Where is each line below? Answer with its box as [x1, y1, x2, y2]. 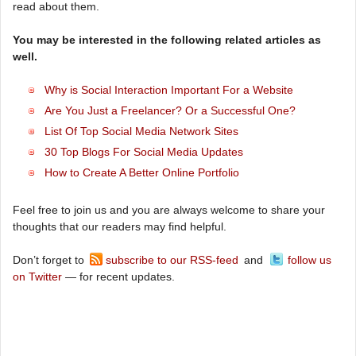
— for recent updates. [62, 270, 175, 283]
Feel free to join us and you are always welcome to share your [13, 203, 325, 216]
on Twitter [13, 270, 62, 283]
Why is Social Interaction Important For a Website [44, 83, 293, 96]
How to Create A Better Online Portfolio [44, 166, 239, 179]
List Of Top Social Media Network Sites [44, 125, 238, 137]
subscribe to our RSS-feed [106, 253, 238, 266]
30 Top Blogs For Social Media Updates [44, 145, 243, 158]
